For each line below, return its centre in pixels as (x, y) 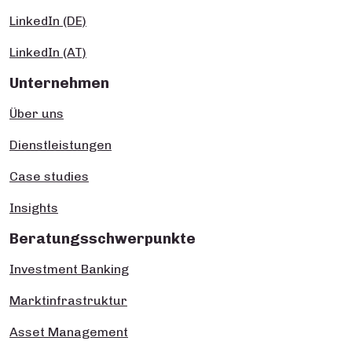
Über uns (37, 114)
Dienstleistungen (60, 145)
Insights (34, 208)
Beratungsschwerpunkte (103, 239)
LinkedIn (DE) (48, 21)
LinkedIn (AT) (48, 53)
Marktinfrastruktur (68, 301)
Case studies (49, 177)
